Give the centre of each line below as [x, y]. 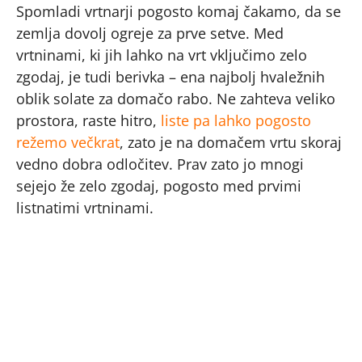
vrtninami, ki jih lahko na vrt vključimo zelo [162, 55]
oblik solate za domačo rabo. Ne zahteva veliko [176, 98]
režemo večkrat [68, 142]
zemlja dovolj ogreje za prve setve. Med [150, 33]
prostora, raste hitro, [88, 120]
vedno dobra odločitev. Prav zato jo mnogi [160, 164]
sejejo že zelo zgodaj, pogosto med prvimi [159, 185]
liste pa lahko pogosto [236, 120]
